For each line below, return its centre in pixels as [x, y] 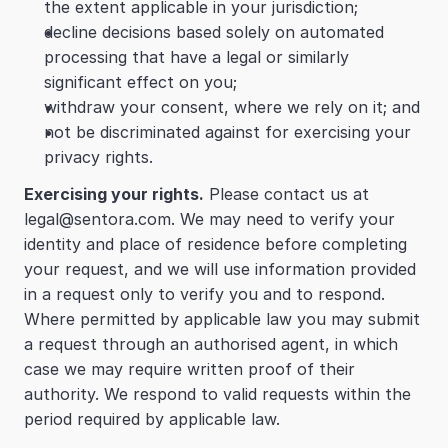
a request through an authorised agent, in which [211, 344]
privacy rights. [98, 157]
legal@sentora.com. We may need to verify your [209, 219]
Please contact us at [286, 194]
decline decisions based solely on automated [214, 32]
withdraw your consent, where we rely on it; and [232, 107]
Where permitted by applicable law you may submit [222, 319]
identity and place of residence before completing [215, 244]
